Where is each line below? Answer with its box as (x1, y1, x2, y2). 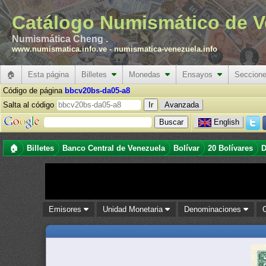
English (213, 117, 239, 126)
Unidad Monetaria (103, 205, 166, 214)
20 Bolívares (208, 144, 253, 153)
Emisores (49, 205, 84, 214)
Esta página (28, 70, 69, 79)
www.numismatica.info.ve (12, 45, 107, 53)
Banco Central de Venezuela (62, 144, 165, 153)
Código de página (3, 86, 65, 95)
